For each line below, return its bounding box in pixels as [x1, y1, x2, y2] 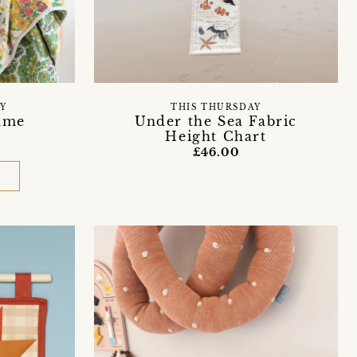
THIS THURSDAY [171, 102, 261, 112]
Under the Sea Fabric [134, 112, 297, 129]
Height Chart [165, 127, 267, 144]
